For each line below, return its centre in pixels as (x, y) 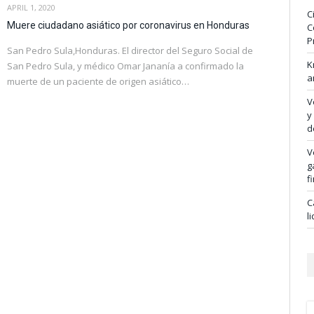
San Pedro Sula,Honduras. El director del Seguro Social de (130, 50)
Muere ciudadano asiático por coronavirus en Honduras (128, 25)
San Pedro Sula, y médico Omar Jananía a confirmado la (125, 66)
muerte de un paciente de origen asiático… (98, 81)
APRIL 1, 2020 (31, 7)
